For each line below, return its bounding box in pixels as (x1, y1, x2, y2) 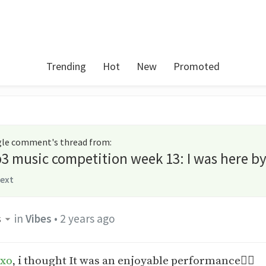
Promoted (173, 59, 220, 73)
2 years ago (59, 211, 115, 226)
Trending (46, 59, 86, 73)
